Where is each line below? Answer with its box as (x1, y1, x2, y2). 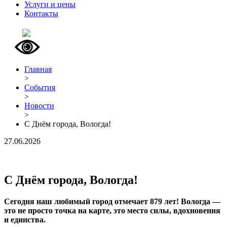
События (24, 83, 55, 92)
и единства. (4, 215, 46, 224)
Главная (24, 65, 52, 73)
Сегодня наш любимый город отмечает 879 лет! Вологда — (4, 197, 220, 206)
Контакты (24, 9, 58, 18)
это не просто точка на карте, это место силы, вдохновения (4, 206, 220, 215)
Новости (24, 101, 54, 110)
